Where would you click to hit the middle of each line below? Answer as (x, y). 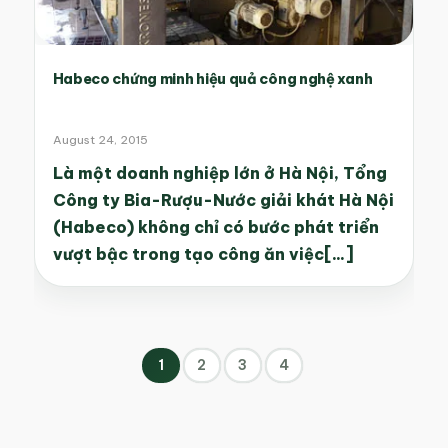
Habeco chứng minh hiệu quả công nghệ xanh (212, 79)
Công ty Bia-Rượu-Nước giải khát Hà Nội (223, 200)
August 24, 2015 (100, 140)
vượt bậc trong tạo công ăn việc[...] (203, 254)
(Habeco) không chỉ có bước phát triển (215, 227)
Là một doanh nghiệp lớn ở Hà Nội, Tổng (219, 173)
